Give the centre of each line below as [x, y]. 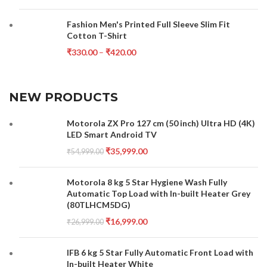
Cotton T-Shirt [97, 35]
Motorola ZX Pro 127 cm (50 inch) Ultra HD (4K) [161, 123]
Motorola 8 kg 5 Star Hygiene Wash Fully [147, 182]
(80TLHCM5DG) [99, 205]
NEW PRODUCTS [64, 97]
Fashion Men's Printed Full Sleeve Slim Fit [149, 24]
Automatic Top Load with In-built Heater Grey [159, 193]
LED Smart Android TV [112, 134]
